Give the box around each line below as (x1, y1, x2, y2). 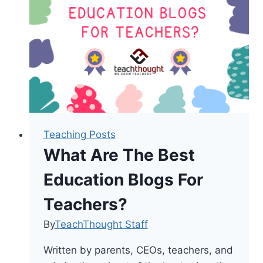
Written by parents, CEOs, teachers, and (43, 244, 233, 256)
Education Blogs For (43, 169, 203, 190)
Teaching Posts (43, 128, 116, 140)
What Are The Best (43, 144, 195, 165)
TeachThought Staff (54, 218, 148, 230)
